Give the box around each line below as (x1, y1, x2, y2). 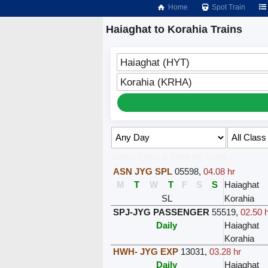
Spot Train (210, 3, 246, 11)
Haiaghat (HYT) (120, 56, 190, 68)
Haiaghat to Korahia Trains (106, 23, 242, 35)
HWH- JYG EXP (112, 246, 178, 257)
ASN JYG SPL (112, 166, 172, 176)
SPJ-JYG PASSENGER (112, 206, 209, 217)
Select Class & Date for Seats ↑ (110, 151, 234, 162)
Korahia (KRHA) (120, 76, 192, 87)
